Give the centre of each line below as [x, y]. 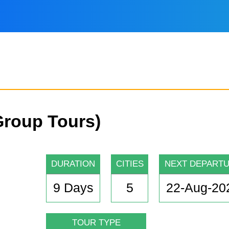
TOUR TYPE [96, 223]
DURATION [73, 164]
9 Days [73, 188]
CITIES [130, 164]
